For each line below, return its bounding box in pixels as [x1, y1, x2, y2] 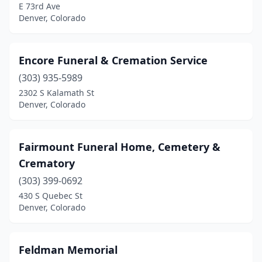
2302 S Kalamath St [19, 87, 94, 98]
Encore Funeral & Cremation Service [19, 53, 208, 67]
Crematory [19, 156, 75, 170]
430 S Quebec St [19, 190, 82, 201]
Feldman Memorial [19, 243, 118, 257]
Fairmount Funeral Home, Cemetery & [19, 140, 220, 154]
